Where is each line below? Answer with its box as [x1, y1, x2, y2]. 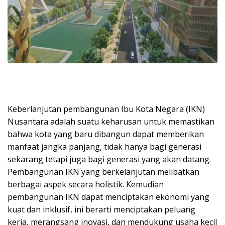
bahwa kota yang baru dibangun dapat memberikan [8, 129, 204, 140]
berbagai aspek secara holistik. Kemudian [8, 179, 164, 190]
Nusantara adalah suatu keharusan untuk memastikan [8, 116, 214, 128]
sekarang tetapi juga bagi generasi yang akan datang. [8, 154, 211, 165]
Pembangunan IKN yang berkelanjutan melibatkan [8, 166, 199, 178]
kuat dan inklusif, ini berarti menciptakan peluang [8, 204, 195, 215]
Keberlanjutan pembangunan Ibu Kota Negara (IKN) [8, 103, 205, 115]
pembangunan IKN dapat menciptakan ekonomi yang [8, 191, 209, 203]
